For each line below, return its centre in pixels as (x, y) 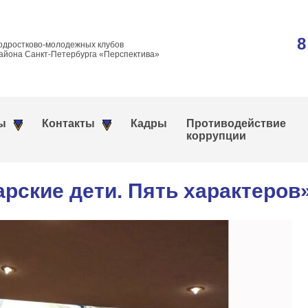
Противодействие (236, 123)
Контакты (68, 123)
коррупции (216, 136)
